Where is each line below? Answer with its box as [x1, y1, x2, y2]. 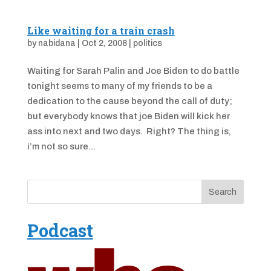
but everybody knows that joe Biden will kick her [27, 111, 230, 121]
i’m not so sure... [27, 142, 96, 151]
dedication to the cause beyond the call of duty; [27, 96, 232, 106]
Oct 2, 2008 [81, 39, 127, 48]
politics [132, 39, 162, 48]
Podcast [27, 219, 93, 242]
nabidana [38, 39, 76, 48]
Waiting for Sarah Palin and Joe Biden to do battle [27, 66, 240, 76]
